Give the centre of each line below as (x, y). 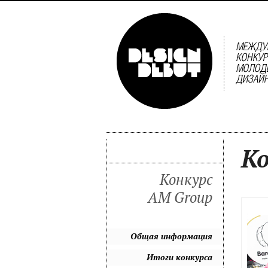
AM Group (180, 197)
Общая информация (171, 236)
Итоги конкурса (179, 257)
